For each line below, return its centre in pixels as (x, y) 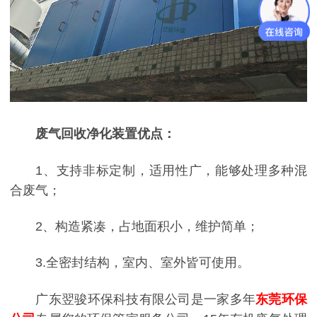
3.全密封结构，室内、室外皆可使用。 (143, 263)
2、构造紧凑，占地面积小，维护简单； (148, 226)
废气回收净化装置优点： (106, 134)
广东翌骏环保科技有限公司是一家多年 (146, 299)
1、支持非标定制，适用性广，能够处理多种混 (171, 170)
